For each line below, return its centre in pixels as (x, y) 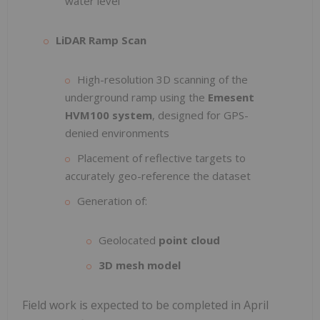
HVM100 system (109, 115)
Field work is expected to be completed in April (145, 305)
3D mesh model (140, 265)
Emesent (231, 97)
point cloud (189, 240)
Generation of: (112, 201)
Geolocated (129, 240)
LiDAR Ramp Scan (101, 40)
